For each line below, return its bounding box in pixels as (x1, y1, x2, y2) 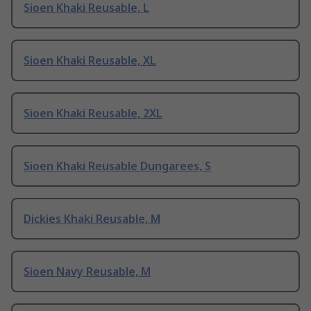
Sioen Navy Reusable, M (24, 264, 151, 280)
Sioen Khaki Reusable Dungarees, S (24, 158, 211, 174)
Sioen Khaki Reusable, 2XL (24, 106, 162, 121)
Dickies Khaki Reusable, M (24, 211, 160, 227)
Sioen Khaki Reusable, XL (24, 53, 156, 69)
